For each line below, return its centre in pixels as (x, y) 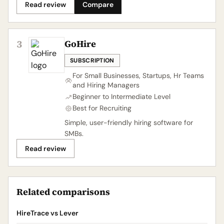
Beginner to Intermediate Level (121, 96)
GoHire (80, 44)
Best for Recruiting (102, 108)
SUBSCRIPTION (92, 60)
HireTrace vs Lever (47, 213)
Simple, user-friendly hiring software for (129, 122)
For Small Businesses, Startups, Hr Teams (138, 75)
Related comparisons (63, 192)
